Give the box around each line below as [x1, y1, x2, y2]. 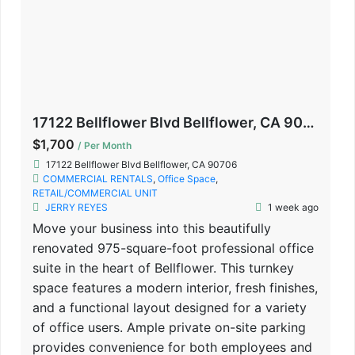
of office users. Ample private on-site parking [32, 319, 306, 335]
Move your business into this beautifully [32, 219, 271, 236]
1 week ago [265, 200, 319, 213]
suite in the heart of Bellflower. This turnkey [32, 259, 294, 276]
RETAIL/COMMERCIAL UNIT [32, 186, 158, 199]
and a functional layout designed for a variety [32, 299, 307, 315]
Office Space [158, 172, 216, 185]
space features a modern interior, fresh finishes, [32, 279, 318, 296]
